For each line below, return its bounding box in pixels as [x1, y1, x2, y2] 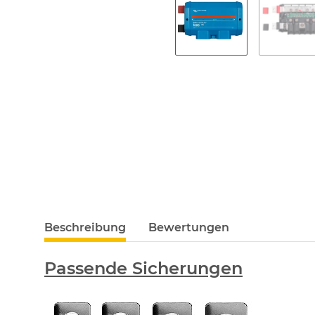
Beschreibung [44, 221, 126, 234]
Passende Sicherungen [44, 258, 243, 278]
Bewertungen [148, 221, 229, 234]
